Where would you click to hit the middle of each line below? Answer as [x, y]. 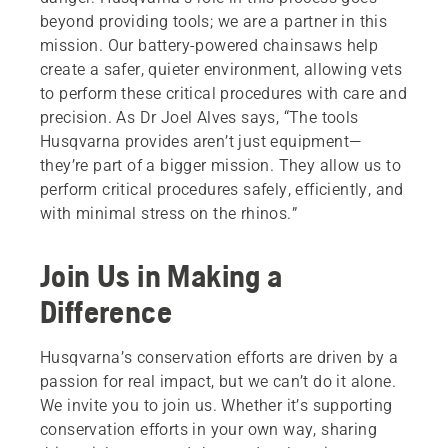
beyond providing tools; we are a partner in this [214, 21]
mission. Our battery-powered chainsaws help [209, 45]
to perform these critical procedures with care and [223, 93]
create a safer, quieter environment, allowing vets [221, 69]
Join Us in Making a [161, 275]
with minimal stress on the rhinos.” [168, 213]
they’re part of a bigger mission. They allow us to [220, 165]
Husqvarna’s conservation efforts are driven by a [219, 357]
